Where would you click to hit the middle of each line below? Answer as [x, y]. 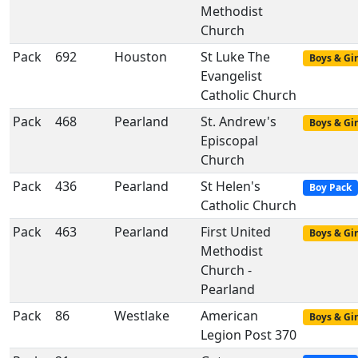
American [229, 316]
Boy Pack [330, 187]
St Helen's [231, 186]
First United [236, 232]
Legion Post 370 [249, 335]
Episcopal [229, 141]
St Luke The [235, 57]
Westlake [142, 316]
